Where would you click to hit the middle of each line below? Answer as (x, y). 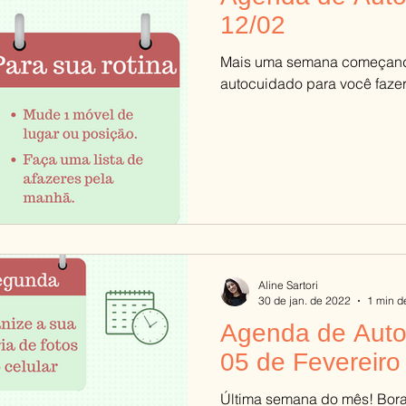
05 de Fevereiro (310, 362)
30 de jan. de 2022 (304, 300)
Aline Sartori (288, 285)
